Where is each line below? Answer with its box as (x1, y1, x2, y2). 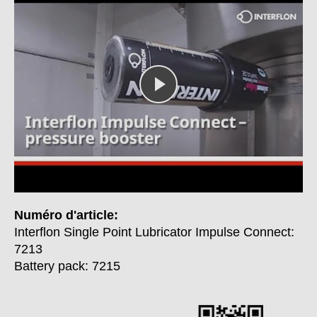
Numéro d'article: (14, 208, 118, 223)
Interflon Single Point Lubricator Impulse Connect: (14, 225, 294, 240)
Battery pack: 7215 (14, 259, 120, 274)
